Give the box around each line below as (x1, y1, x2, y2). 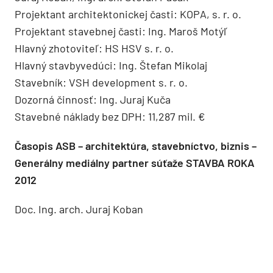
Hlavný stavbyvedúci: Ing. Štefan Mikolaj (15, 58, 207, 72)
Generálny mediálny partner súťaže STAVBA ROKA (15, 155, 255, 169)
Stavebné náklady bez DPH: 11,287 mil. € (15, 109, 205, 123)
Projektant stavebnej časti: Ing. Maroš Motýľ (15, 24, 228, 38)
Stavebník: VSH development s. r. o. (15, 75, 188, 89)
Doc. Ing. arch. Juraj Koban (15, 202, 143, 216)
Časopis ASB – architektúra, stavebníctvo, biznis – (15, 138, 257, 152)
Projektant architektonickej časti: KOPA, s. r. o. (15, 7, 241, 21)
